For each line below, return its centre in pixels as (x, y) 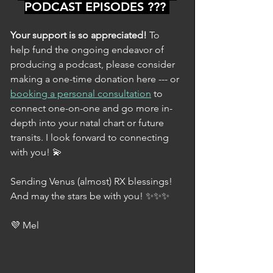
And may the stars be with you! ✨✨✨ (90, 196)
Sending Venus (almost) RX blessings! (93, 181)
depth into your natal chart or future (88, 122)
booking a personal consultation (81, 93)
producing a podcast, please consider (94, 64)
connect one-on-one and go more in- (91, 108)
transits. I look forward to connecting (91, 137)
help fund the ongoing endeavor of (88, 49)
